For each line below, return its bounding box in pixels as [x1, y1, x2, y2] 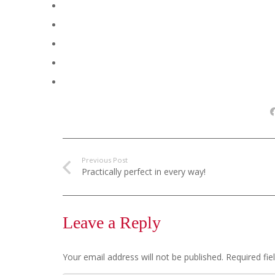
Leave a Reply [63, 213, 165, 233]
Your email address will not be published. [63, 251, 223, 263]
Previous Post [81, 155, 128, 165]
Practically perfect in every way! [81, 166, 206, 178]
